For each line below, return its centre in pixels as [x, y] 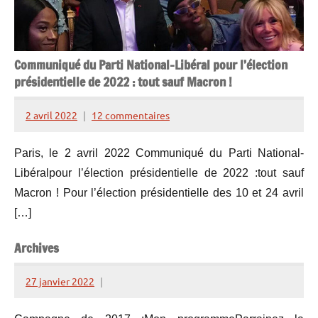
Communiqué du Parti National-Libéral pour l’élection [151, 65]
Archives [37, 248]
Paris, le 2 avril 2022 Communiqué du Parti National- [159, 153]
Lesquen [44, 158]
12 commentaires [131, 115]
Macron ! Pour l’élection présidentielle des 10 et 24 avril [159, 192]
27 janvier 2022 [60, 281]
